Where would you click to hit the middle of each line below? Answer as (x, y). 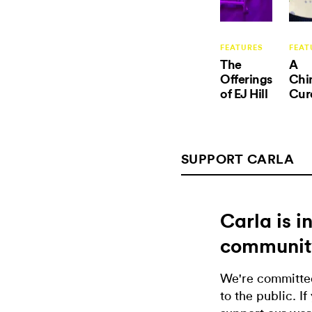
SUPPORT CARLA (237, 159)
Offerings (246, 79)
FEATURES (242, 48)
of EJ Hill (244, 94)
